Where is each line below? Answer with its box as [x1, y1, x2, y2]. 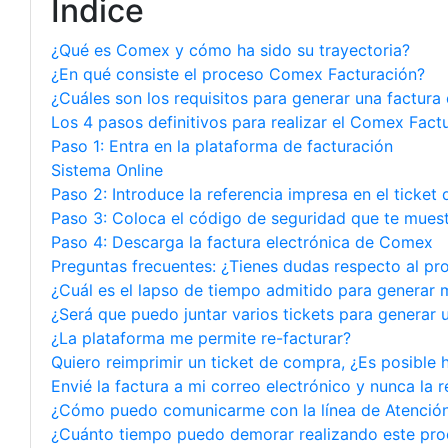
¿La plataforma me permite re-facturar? [51, 328, 351, 348]
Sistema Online [51, 160, 163, 180]
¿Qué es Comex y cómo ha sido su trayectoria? [51, 40, 410, 60]
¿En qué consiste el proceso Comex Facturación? [51, 64, 425, 84]
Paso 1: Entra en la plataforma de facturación [51, 136, 393, 156]
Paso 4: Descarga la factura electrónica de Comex [51, 232, 433, 252]
